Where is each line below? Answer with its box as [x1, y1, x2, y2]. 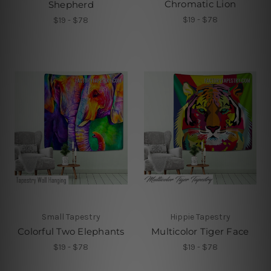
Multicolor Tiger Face [151, 226, 249, 238]
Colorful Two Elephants [18, 226, 125, 238]
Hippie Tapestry [169, 212, 230, 223]
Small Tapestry [41, 212, 100, 223]
